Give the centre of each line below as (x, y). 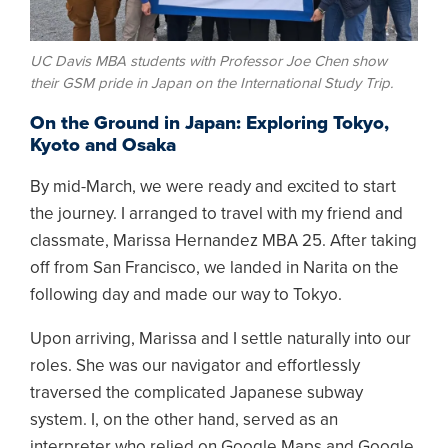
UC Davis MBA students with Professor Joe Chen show (208, 60)
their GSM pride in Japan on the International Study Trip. (211, 82)
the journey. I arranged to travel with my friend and (216, 214)
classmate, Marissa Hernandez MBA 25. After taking (223, 241)
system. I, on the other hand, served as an (184, 420)
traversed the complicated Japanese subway (196, 393)
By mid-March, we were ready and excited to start (213, 187)
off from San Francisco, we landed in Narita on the (214, 268)
